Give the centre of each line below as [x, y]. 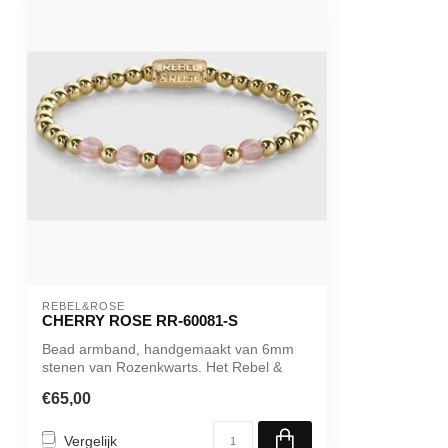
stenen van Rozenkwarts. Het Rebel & [162, 367]
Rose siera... [82, 385]
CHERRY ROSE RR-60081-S [140, 320]
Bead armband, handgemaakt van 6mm [168, 349]
